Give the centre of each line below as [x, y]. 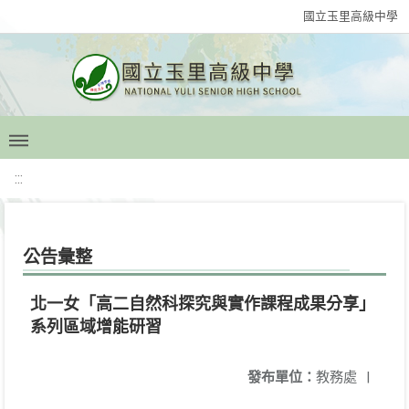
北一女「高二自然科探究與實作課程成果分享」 [203, 304]
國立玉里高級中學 [351, 16]
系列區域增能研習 [96, 326]
